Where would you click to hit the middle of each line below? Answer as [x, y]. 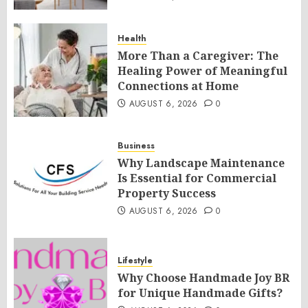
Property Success [167, 193]
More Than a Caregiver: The [198, 56]
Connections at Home [178, 86]
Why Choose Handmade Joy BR [203, 278]
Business [136, 146]
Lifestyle [135, 261]
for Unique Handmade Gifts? [200, 293]
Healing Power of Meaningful [202, 71]
